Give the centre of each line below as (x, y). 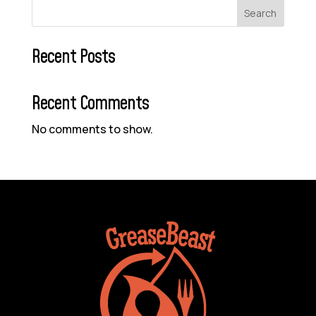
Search (261, 13)
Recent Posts (73, 57)
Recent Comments (90, 104)
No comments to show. (92, 129)
